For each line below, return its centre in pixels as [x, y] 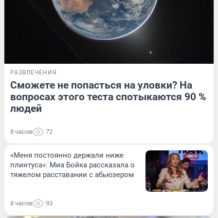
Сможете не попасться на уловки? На [101, 85]
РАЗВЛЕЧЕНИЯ [34, 72]
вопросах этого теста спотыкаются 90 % [108, 97]
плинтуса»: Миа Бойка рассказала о [73, 165]
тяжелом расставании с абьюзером [72, 174]
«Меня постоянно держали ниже [67, 155]
